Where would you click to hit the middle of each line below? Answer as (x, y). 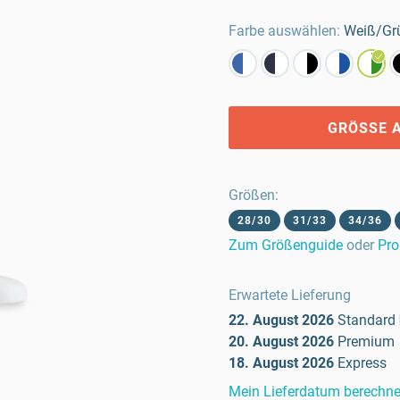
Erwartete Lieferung (290, 295)
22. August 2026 (281, 320)
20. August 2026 (281, 342)
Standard (367, 320)
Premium (366, 342)
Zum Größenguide (286, 245)
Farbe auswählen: (284, 31)
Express (362, 363)
